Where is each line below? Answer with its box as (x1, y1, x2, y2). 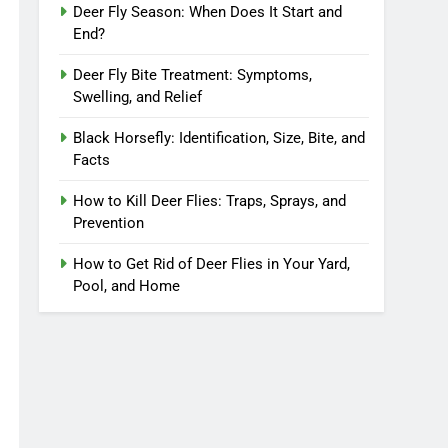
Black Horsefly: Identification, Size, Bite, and (73, 128, 366, 147)
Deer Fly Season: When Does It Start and (73, 2, 343, 21)
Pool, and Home (73, 276, 181, 295)
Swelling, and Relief (73, 87, 203, 106)
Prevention (73, 213, 145, 232)
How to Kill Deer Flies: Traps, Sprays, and (73, 191, 347, 210)
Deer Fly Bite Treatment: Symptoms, (73, 65, 313, 84)
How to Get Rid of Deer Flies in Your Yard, (73, 254, 351, 273)
